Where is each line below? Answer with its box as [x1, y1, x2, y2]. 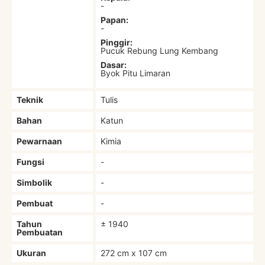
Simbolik [17, 177, 53, 188]
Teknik [17, 94, 44, 105]
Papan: [101, 14, 129, 25]
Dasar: [101, 59, 127, 70]
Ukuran [17, 247, 47, 258]
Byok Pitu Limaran [101, 67, 171, 78]
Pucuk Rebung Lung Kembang [101, 45, 219, 56]
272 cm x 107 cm [101, 247, 167, 258]
